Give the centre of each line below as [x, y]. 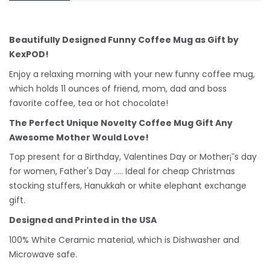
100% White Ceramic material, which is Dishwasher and [124, 240]
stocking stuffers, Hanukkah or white [86, 186]
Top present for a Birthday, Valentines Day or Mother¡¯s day [133, 157]
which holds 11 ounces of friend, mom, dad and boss [118, 88]
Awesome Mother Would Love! [79, 137]
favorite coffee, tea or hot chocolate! [89, 103]
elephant [183, 186]
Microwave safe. [43, 254]
